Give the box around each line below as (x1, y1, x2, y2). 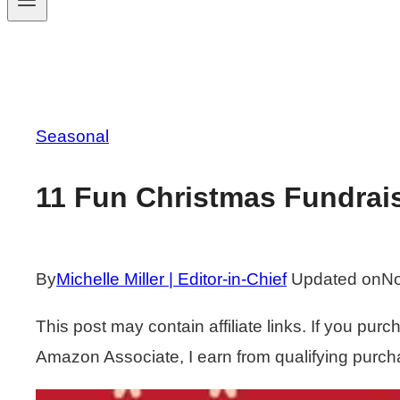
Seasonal (36, 127, 109, 146)
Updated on (291, 270, 381, 289)
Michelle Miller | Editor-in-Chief (56, 270, 287, 289)
